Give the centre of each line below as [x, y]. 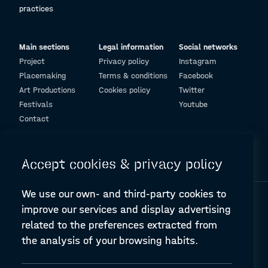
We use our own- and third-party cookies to [124, 194]
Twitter [191, 90]
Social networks [208, 47]
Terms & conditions [133, 76]
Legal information [131, 47]
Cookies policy [125, 90]
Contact [34, 119]
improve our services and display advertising [126, 210]
